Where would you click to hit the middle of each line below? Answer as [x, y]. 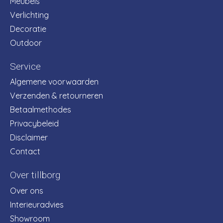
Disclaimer [29, 138]
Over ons [27, 191]
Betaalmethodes [41, 110]
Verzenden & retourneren [56, 96]
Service [25, 66]
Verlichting [29, 15]
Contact [25, 152]
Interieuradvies [37, 205]
